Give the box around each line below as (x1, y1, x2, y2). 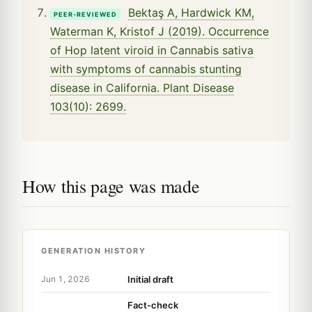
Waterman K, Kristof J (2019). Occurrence (50, 24, 269, 38)
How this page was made (22, 173, 200, 198)
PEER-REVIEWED (54, 10, 117, 18)
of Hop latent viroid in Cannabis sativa (50, 42, 253, 57)
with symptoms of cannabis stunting (50, 61, 242, 76)
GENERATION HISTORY (41, 245, 146, 256)
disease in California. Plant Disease (50, 80, 234, 95)
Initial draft (127, 273, 173, 285)
